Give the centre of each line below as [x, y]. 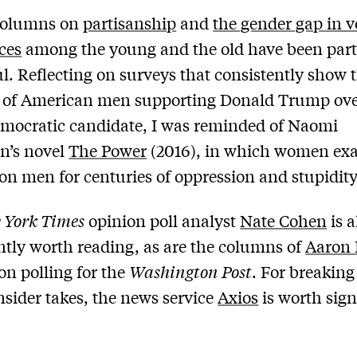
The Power [108, 150]
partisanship [130, 22]
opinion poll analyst [163, 220]
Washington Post [191, 271]
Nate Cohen [284, 220]
